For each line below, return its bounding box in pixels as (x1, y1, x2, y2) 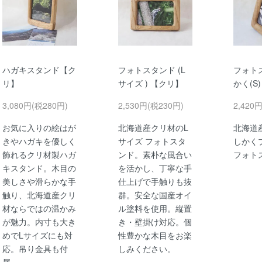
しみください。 (118, 243, 175, 255)
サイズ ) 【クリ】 (118, 77, 183, 89)
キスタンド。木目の (2, 162, 76, 174)
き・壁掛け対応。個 (118, 216, 192, 228)
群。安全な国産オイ (118, 189, 192, 201)
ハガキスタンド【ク (2, 64, 76, 76)
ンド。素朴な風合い (118, 149, 192, 161)
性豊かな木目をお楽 (118, 229, 192, 242)
